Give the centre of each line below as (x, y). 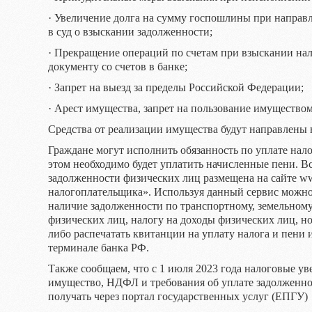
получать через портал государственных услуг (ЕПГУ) (178, 296)
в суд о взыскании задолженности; (130, 32)
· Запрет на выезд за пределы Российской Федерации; (176, 87)
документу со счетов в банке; (118, 67)
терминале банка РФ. (99, 248)
